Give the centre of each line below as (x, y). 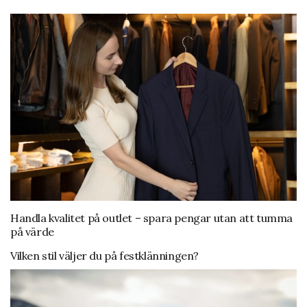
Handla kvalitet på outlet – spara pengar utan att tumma (152, 218)
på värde (32, 232)
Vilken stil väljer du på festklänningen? (105, 256)
